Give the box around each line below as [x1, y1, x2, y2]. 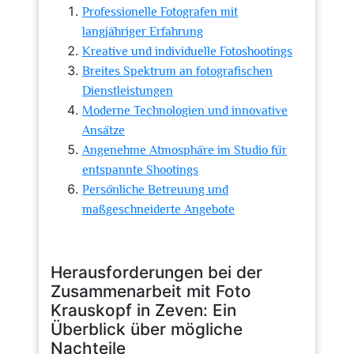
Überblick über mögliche [51, 319, 243, 339]
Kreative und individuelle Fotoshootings [82, 44, 292, 58]
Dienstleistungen [82, 84, 173, 98]
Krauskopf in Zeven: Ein [51, 300, 236, 320]
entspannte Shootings [82, 163, 198, 177]
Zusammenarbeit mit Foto [51, 281, 251, 301]
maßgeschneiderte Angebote [82, 202, 235, 217]
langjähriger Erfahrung [82, 24, 203, 39]
